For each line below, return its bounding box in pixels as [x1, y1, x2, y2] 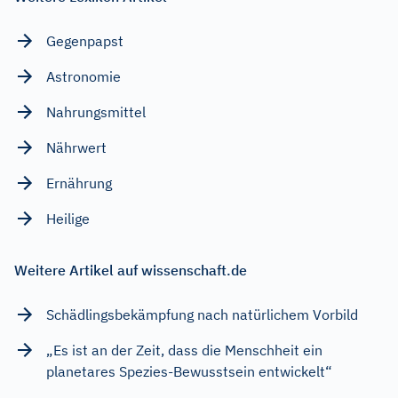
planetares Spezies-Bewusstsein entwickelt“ [46, 362, 332, 380]
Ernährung [46, 173, 112, 192]
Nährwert [46, 138, 107, 156]
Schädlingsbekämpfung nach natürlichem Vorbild [46, 305, 358, 323]
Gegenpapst [46, 31, 123, 50]
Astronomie [46, 67, 121, 85]
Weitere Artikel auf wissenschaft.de [14, 260, 247, 279]
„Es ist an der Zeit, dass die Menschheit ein [46, 340, 322, 359]
